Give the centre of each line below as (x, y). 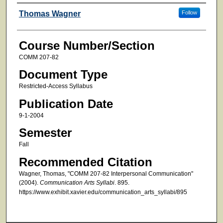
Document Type (63, 75)
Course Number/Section (87, 45)
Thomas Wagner (50, 13)
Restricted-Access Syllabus (56, 86)
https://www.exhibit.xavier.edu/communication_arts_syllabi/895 (103, 192)
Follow (189, 12)
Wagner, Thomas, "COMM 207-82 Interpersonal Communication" (106, 173)
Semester (45, 133)
